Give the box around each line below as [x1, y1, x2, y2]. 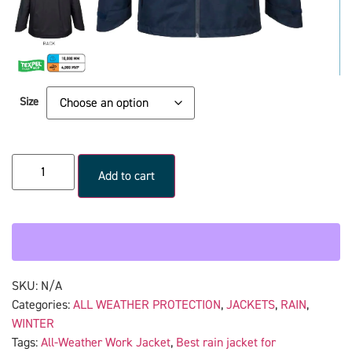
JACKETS [226, 296, 275, 313]
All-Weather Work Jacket [41, 334, 170, 350]
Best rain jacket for [176, 334, 276, 350]
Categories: [12, 296, 73, 313]
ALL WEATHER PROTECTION [73, 296, 221, 313]
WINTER [12, 315, 54, 332]
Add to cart [98, 167, 155, 184]
